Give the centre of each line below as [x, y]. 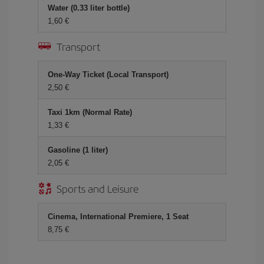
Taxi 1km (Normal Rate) [90, 112]
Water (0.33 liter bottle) [89, 8]
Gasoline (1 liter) [78, 150]
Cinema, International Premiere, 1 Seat [118, 217]
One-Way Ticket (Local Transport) [108, 75]
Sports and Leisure [98, 188]
